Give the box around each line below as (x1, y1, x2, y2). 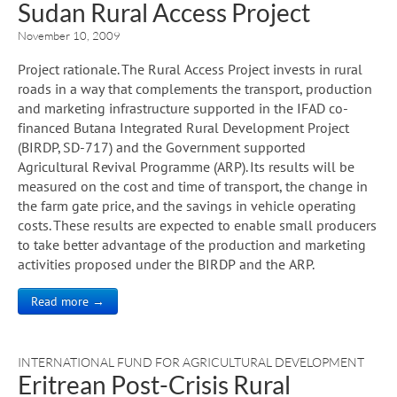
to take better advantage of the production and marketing (18, 235, 366, 253)
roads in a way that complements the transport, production (18, 79, 372, 97)
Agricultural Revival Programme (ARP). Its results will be (18, 157, 354, 175)
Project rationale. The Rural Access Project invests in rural (18, 59, 362, 78)
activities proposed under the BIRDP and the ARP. (18, 254, 315, 273)
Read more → (31, 292, 105, 309)
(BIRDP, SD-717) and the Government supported (18, 137, 306, 156)
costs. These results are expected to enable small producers (18, 215, 377, 234)
